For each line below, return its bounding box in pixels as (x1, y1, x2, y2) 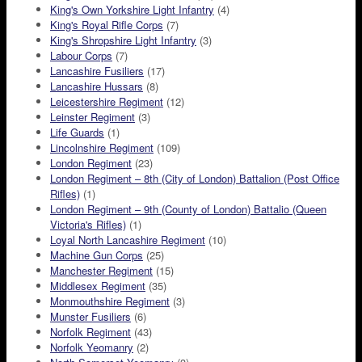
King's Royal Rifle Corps (50, 17, 163, 33)
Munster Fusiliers (50, 309, 131, 325)
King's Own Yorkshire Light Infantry (50, 2, 214, 18)
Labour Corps (50, 48, 112, 64)
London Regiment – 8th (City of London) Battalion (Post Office (50, 170, 339, 187)
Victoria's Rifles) (50, 217, 126, 233)
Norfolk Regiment (50, 324, 131, 340)
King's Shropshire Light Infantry (50, 32, 196, 48)
